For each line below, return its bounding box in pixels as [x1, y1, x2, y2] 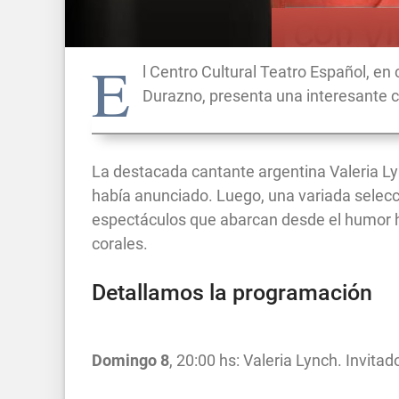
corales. [92, 233, 148, 253]
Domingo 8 [92, 350, 169, 370]
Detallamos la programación [92, 279, 372, 305]
